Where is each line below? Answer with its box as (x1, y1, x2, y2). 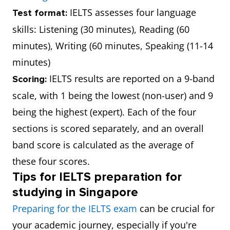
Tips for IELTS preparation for (12, 169, 182, 184)
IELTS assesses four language (70, 6, 196, 18)
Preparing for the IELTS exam (12, 202, 137, 215)
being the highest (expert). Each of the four (12, 106, 196, 118)
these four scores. (12, 155, 90, 167)
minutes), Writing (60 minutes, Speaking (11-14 (12, 40, 213, 52)
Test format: (12, 7, 70, 18)
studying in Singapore (12, 185, 138, 200)
